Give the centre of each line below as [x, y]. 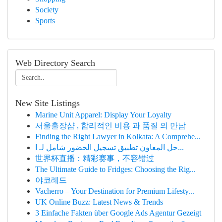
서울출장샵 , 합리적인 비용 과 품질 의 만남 [111, 126]
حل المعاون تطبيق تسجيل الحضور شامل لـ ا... [181, 147]
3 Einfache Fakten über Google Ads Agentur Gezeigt [118, 213]
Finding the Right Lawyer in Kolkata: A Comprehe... [118, 137]
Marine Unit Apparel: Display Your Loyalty [103, 115]
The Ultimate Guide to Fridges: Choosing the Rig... [115, 169]
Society [47, 10]
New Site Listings [48, 103]
